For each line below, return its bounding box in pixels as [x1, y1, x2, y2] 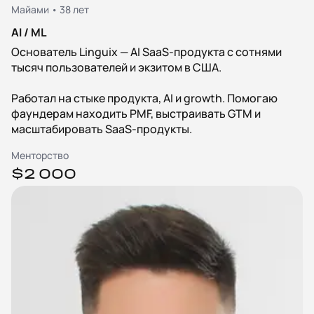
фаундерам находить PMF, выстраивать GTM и [11, 106, 261, 121]
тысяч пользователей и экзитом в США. [11, 60, 221, 75]
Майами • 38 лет [11, 3, 89, 16]
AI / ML [11, 25, 47, 40]
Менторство [11, 149, 69, 162]
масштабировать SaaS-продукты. [11, 121, 192, 137]
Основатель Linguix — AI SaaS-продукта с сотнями [11, 44, 282, 60]
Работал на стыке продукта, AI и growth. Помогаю [11, 90, 278, 106]
